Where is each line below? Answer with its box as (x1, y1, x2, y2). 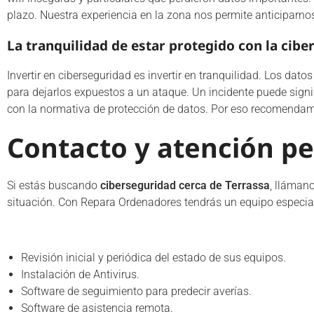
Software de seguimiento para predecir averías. (21, 285, 252, 298)
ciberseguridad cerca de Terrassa (100, 179, 270, 192)
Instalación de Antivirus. (21, 268, 139, 281)
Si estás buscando (7, 179, 100, 192)
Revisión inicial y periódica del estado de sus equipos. (21, 251, 286, 264)
